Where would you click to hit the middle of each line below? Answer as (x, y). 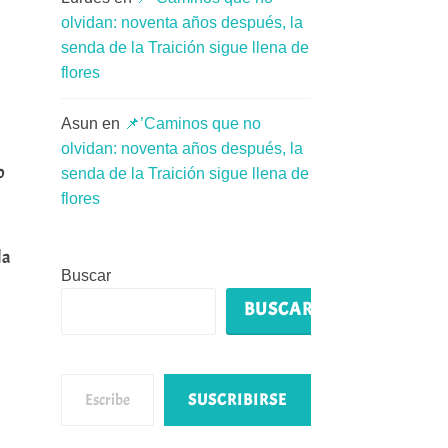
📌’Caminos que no (192, 124)
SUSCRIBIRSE (237, 399)
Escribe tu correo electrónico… (107, 372)
